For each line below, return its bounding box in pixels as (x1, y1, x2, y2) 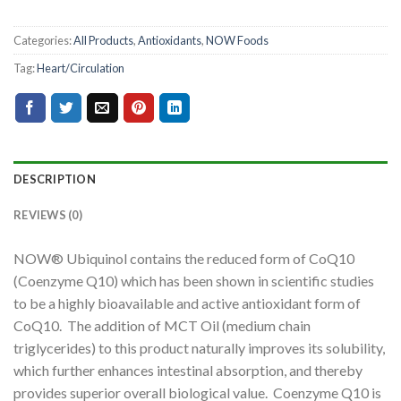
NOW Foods (206, 32, 269, 47)
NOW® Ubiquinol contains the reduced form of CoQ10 (13, 249, 354, 267)
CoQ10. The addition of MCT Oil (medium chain (13, 316, 311, 334)
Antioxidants (138, 32, 201, 47)
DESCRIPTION (13, 171, 96, 186)
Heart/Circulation (37, 60, 124, 75)
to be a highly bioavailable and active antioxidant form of (13, 294, 361, 311)
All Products (73, 32, 133, 47)
